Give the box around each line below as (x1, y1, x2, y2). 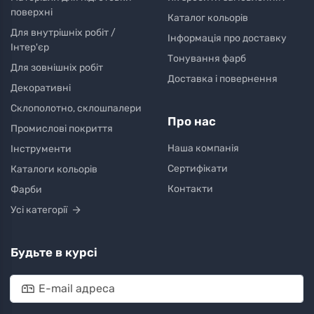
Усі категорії (11, 204, 67, 217)
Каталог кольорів (168, 12, 248, 25)
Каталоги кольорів (11, 163, 97, 176)
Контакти (168, 183, 213, 196)
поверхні (11, 6, 53, 19)
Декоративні (11, 82, 71, 95)
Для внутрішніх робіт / (11, 27, 116, 39)
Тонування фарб (168, 53, 246, 65)
